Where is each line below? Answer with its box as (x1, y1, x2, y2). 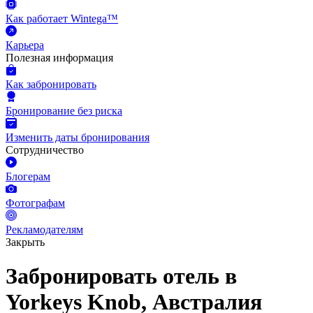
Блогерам (6, 170, 50, 182)
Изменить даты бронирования (6, 131, 150, 143)
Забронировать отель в (6, 263, 237, 289)
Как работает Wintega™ (6, 13, 118, 24)
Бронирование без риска (6, 105, 122, 117)
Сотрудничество (6, 144, 84, 156)
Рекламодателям (6, 224, 83, 235)
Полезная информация (6, 52, 113, 64)
